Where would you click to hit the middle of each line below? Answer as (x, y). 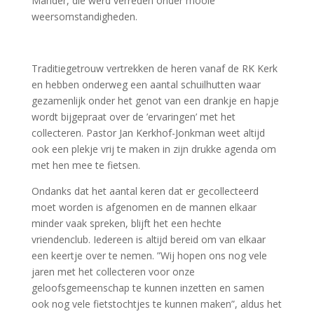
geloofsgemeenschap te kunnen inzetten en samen (148, 288)
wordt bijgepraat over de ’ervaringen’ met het (133, 117)
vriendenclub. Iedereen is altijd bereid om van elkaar (148, 240)
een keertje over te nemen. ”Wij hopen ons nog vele (149, 256)
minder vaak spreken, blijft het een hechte (126, 224)
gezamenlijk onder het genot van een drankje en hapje (155, 101)
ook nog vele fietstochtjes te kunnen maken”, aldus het (156, 304)
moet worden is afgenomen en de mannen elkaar (144, 207)
